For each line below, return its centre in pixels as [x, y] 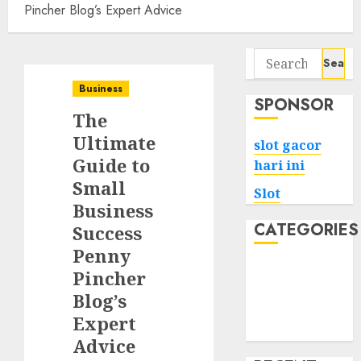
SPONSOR [294, 105]
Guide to [111, 165]
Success [107, 232]
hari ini [280, 165]
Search [275, 57]
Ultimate [114, 142]
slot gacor [288, 145]
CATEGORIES [307, 230]
